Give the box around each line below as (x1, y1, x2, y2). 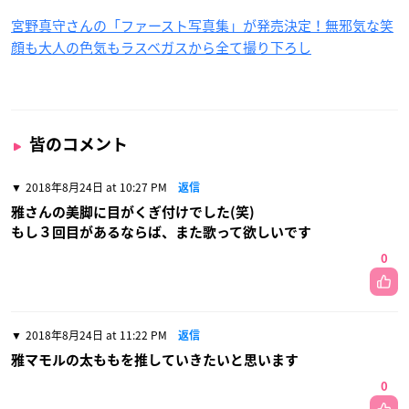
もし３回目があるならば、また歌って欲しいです (11, 225, 311, 239)
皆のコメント (29, 136, 128, 152)
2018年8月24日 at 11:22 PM (26, 327, 167, 343)
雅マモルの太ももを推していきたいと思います (11, 353, 299, 367)
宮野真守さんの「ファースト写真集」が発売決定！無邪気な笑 (11, 16, 393, 36)
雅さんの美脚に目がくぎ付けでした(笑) (11, 205, 255, 219)
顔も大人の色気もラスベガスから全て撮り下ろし (11, 37, 311, 58)
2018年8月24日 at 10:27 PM (26, 179, 167, 195)
